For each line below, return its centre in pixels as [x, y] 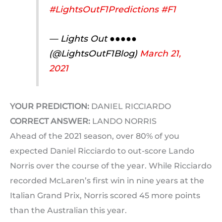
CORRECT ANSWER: [50, 121]
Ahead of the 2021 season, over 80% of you [95, 136]
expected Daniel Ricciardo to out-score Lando [102, 151]
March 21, [160, 53]
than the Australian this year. [68, 211]
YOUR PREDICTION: [50, 107]
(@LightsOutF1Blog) [94, 53]
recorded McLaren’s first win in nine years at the [107, 181]
